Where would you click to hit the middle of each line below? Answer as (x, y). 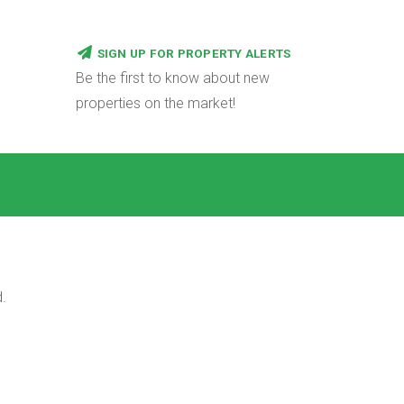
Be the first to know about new (172, 78)
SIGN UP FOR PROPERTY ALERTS (194, 53)
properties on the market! (155, 103)
